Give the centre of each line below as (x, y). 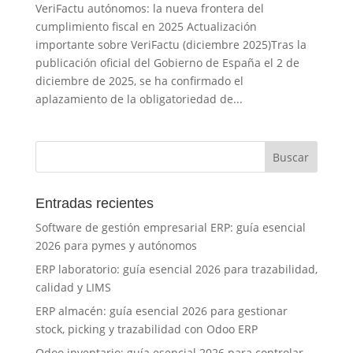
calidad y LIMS (73, 288)
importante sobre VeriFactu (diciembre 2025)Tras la (171, 45)
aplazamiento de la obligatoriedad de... (139, 99)
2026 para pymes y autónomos (116, 246)
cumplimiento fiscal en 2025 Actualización (146, 27)
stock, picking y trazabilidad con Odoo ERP (146, 329)
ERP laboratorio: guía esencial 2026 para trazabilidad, (176, 269)
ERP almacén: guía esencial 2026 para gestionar (161, 311)
